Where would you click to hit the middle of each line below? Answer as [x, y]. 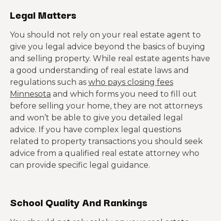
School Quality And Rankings [79, 202]
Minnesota [30, 94]
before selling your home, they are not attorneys [106, 106]
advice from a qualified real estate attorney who [105, 153]
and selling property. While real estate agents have [110, 58]
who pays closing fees [131, 82]
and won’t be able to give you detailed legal [96, 118]
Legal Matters [43, 14]
